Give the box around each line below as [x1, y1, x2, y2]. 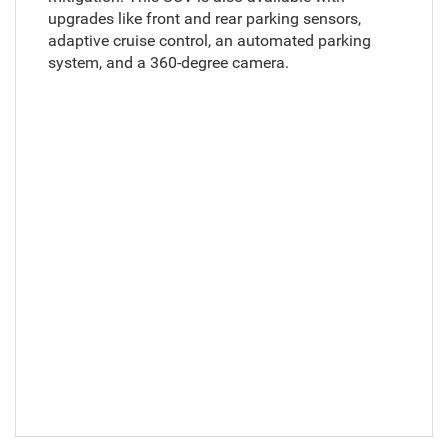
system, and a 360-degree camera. [47, 53, 289, 73]
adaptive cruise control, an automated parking [47, 31, 371, 51]
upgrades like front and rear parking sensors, [47, 9, 361, 29]
